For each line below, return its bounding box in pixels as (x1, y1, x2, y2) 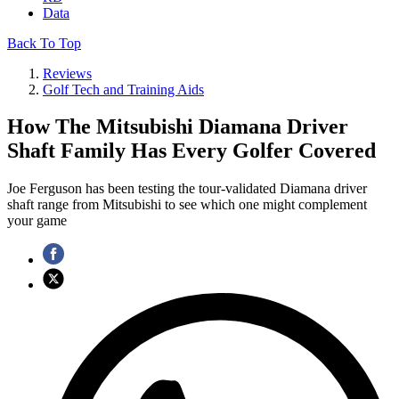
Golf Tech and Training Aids (43, 81, 204, 97)
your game (7, 213, 67, 229)
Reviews (43, 65, 92, 81)
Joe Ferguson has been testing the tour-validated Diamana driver (7, 181, 367, 197)
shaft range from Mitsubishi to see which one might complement (7, 197, 367, 213)
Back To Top (7, 35, 81, 51)
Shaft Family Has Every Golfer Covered (7, 139, 376, 163)
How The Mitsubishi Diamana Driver (7, 115, 348, 139)
